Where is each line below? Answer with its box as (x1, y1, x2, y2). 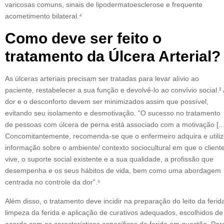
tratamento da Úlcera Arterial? (5, 47, 220, 65)
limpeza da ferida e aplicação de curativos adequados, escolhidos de (5, 208, 223, 216)
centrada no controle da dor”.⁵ (5, 178, 100, 186)
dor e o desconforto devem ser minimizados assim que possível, (5, 97, 208, 106)
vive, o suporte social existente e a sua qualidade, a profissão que (5, 155, 213, 163)
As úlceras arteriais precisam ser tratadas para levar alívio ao (5, 74, 199, 83)
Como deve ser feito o (5, 29, 161, 47)
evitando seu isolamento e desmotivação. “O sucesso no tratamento (5, 109, 220, 117)
